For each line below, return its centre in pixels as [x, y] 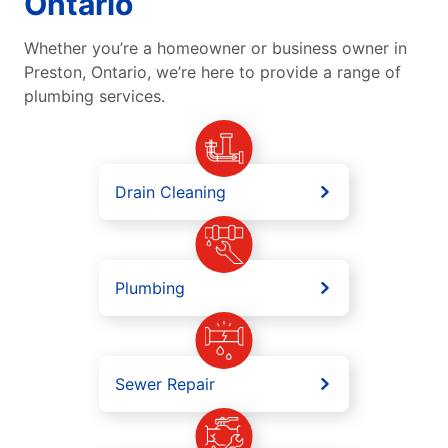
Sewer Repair [165, 383]
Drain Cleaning [170, 191]
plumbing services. [94, 95]
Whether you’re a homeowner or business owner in [215, 47]
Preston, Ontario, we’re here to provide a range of [212, 71]
